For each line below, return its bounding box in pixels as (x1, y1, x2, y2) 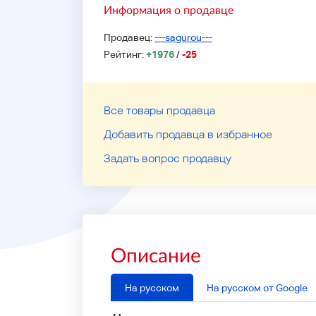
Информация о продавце (104, 3, 233, 16)
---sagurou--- (154, 32, 212, 43)
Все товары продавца (104, 104, 215, 117)
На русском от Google (206, 282, 308, 293)
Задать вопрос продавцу (104, 152, 231, 165)
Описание (111, 243, 201, 267)
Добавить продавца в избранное (104, 128, 272, 141)
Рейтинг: (104, 49, 146, 60)
